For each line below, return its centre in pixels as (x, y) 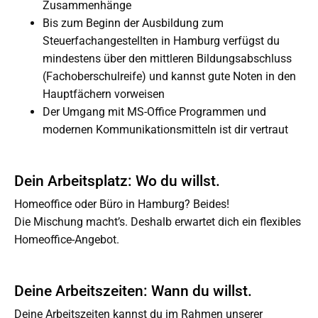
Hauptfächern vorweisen (104, 94)
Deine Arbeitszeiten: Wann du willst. (133, 291)
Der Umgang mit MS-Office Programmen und (154, 112)
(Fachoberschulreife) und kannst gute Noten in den (169, 76)
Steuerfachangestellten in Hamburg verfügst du (161, 41)
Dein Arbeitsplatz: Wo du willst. (117, 181)
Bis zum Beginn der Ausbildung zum (133, 23)
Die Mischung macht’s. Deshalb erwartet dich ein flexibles (158, 222)
